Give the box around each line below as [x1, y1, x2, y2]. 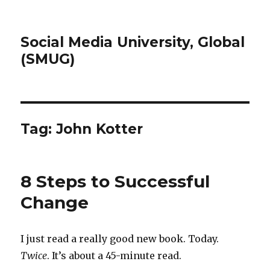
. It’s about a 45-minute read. [47, 250, 182, 262]
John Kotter [56, 121, 143, 137]
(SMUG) [20, 51, 75, 67]
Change [20, 192, 89, 213]
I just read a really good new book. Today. [20, 233, 219, 245]
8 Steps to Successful [20, 171, 210, 192]
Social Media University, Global [20, 34, 245, 51]
